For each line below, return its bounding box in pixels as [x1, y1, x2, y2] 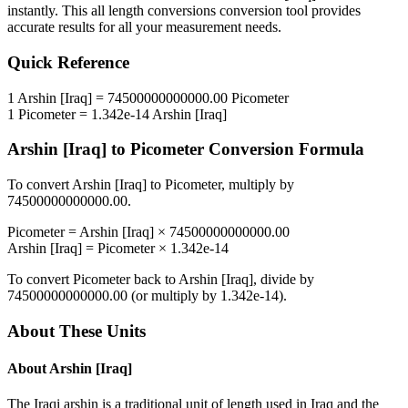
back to [130, 271, 178, 288]
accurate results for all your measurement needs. [7, 19, 281, 36]
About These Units [7, 321, 146, 341]
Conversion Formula [204, 139, 364, 159]
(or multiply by [127, 288, 220, 304]
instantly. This [7, 3, 91, 19]
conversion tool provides [216, 3, 361, 19]
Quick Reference [7, 53, 129, 73]
